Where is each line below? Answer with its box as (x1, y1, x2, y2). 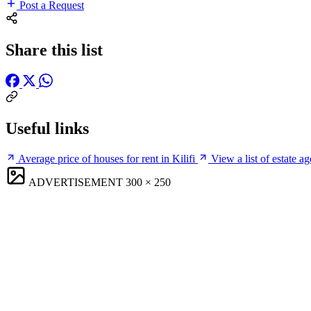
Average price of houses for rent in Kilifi (18, 152, 195, 165)
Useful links (6, 119, 89, 137)
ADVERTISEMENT (28, 176, 123, 188)
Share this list (6, 40, 103, 59)
